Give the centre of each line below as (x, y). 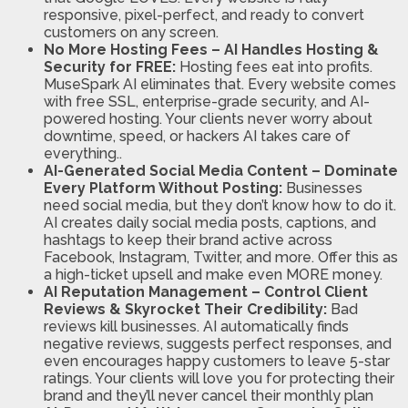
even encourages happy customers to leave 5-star (217, 362)
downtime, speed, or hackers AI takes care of (197, 137)
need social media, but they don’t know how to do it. (220, 206)
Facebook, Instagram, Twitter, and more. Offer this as (221, 258)
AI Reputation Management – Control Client (206, 292)
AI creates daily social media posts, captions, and (210, 223)
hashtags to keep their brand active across (188, 240)
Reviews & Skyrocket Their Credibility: (187, 310)
